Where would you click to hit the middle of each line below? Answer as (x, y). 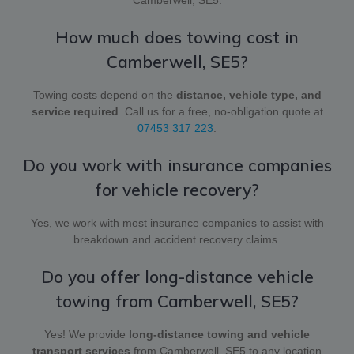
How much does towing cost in (177, 37)
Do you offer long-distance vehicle (177, 276)
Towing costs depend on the (104, 94)
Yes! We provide (87, 334)
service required (75, 111)
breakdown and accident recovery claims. (177, 239)
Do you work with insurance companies (177, 165)
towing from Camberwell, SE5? (177, 301)
